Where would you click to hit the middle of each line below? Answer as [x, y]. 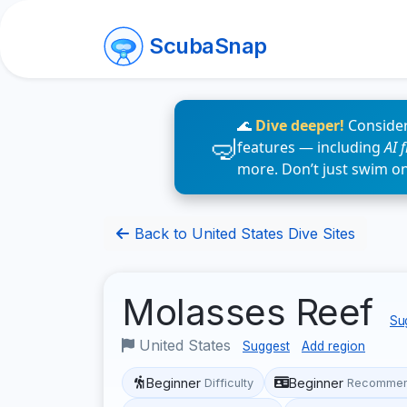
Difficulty [229, 382]
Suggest [266, 346]
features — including [311, 147]
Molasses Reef [252, 312]
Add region [333, 346]
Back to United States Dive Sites [243, 233]
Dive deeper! [300, 125]
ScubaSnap [208, 46]
